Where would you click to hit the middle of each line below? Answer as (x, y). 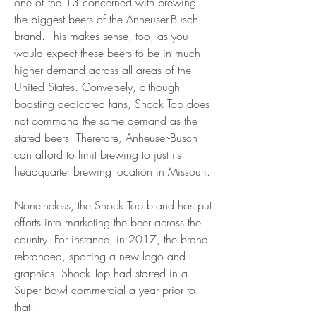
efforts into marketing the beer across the (108, 222)
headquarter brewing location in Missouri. (112, 171)
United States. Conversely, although (97, 87)
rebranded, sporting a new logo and (100, 256)
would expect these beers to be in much (107, 53)
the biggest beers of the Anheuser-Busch (106, 19)
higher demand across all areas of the (103, 70)
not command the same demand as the (106, 121)
